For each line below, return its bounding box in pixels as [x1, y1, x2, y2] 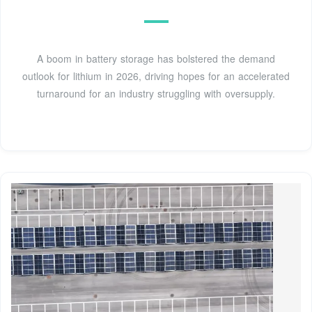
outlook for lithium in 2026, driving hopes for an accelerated [22, 69, 290, 84]
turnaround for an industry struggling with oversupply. [37, 86, 275, 101]
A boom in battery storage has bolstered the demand [37, 52, 275, 66]
